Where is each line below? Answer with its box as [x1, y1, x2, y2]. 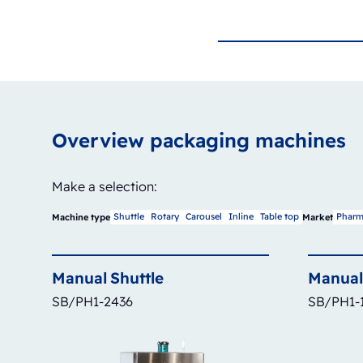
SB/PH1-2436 [52, 293, 133, 310]
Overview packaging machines [52, 127, 346, 152]
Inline [228, 211, 254, 223]
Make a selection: [52, 177, 157, 194]
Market [302, 211, 333, 223]
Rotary [151, 211, 179, 223]
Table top [260, 211, 299, 223]
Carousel [186, 211, 222, 223]
